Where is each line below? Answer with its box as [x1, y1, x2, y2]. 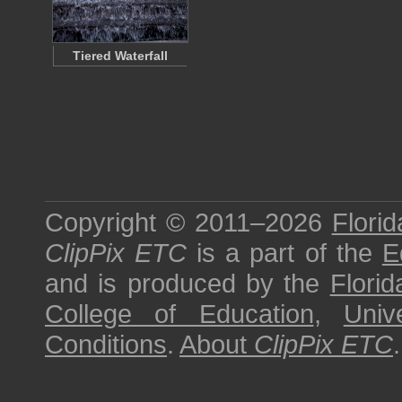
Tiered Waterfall [73, 48, 168, 63]
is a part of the [187, 238, 382, 267]
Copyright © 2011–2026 [45, 207, 332, 237]
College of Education [45, 299, 314, 328]
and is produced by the [45, 268, 330, 298]
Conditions [45, 329, 167, 359]
